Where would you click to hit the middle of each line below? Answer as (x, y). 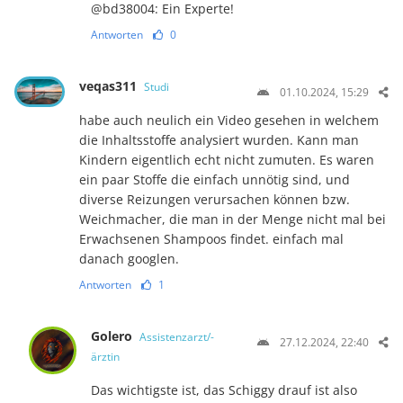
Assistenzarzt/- (177, 336)
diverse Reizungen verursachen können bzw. (214, 199)
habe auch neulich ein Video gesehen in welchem (228, 120)
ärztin (106, 356)
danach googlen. (129, 258)
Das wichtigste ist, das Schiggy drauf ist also (224, 390)
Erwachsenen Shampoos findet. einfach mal (211, 238)
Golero (114, 336)
